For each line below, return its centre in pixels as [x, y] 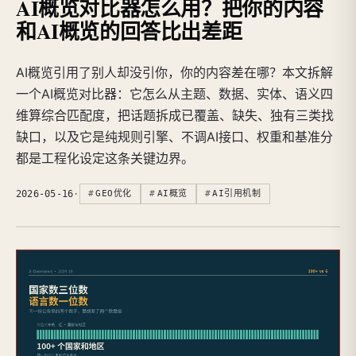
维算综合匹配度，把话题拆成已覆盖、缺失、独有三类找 [175, 116]
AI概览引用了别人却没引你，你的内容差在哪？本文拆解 [174, 73]
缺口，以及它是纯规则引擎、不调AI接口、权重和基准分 [174, 137]
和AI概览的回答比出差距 [129, 31]
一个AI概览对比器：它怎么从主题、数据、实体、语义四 [174, 94]
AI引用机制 [237, 194]
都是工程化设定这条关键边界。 [105, 159]
